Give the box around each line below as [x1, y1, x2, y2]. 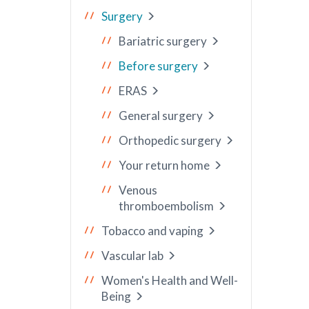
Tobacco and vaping [101, 223, 203, 238]
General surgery [119, 108, 203, 123]
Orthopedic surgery [119, 133, 221, 148]
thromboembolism [119, 199, 214, 213]
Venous [119, 183, 157, 197]
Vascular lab [101, 248, 163, 263]
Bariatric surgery [119, 34, 207, 48]
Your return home [119, 158, 210, 172]
